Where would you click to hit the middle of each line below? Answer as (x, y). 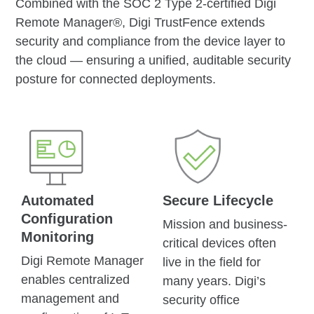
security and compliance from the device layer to (151, 41)
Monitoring (58, 237)
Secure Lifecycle (218, 200)
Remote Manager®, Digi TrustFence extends (141, 22)
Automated (58, 200)
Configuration (67, 218)
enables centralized (76, 279)
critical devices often (220, 243)
